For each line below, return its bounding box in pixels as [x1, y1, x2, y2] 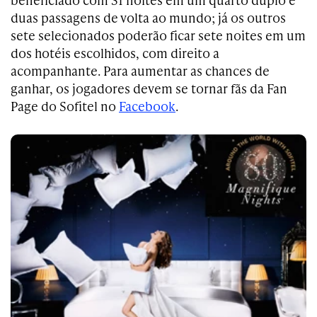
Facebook [119, 97, 175, 115]
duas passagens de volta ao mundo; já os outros [11, 8, 286, 26]
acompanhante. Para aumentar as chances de [11, 62, 270, 79]
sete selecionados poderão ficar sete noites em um [11, 26, 306, 44]
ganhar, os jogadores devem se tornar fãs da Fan [11, 79, 287, 97]
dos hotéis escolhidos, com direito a [11, 44, 219, 62]
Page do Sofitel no [11, 97, 119, 115]
